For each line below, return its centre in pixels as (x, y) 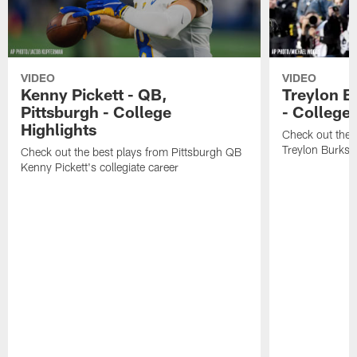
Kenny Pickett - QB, (94, 94)
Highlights (59, 129)
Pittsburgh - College (96, 112)
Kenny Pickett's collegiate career (100, 167)
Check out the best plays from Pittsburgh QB (131, 152)
